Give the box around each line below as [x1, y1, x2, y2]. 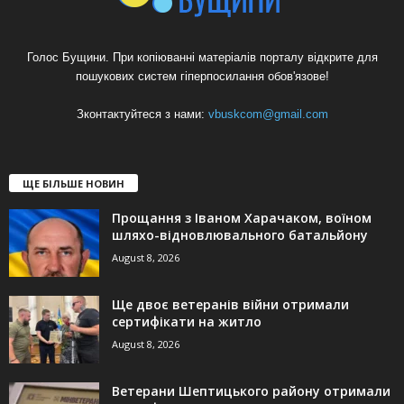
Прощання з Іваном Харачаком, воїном [112, 208, 372, 226]
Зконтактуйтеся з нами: [76, 107, 208, 121]
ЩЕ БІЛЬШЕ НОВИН [23, 176, 124, 190]
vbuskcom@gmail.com [207, 107, 328, 121]
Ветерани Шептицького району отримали [112, 381, 390, 399]
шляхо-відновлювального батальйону [112, 225, 368, 243]
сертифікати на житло [112, 312, 262, 330]
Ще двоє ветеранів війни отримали [112, 295, 349, 313]
